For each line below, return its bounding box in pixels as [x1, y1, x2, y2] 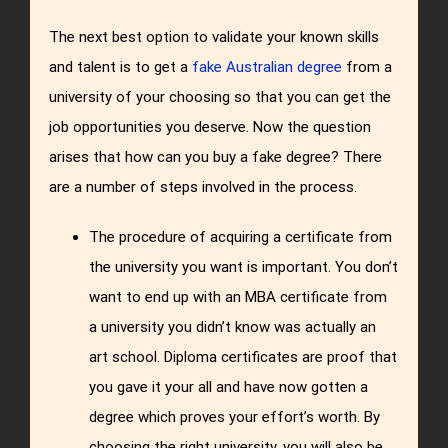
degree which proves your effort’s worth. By [89, 408, 381, 427]
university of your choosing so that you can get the [49, 88, 392, 107]
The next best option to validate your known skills [49, 28, 380, 47]
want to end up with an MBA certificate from [89, 288, 388, 307]
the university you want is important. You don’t [89, 258, 399, 277]
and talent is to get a [49, 58, 193, 77]
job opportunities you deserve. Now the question [49, 118, 372, 137]
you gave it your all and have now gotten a [89, 378, 369, 397]
